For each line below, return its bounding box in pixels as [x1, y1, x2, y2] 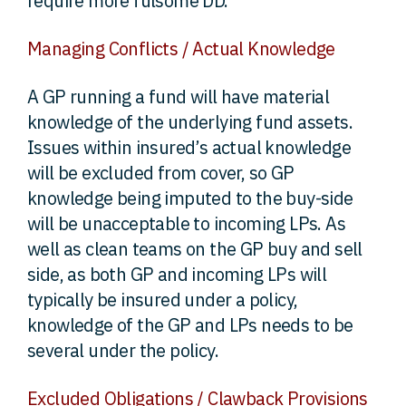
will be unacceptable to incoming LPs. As [27, 211, 345, 236]
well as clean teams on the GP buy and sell [27, 237, 362, 261]
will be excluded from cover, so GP [27, 160, 295, 185]
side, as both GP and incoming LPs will [27, 262, 327, 286]
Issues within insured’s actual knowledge [27, 135, 351, 159]
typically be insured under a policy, [27, 287, 298, 312]
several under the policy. [27, 338, 218, 362]
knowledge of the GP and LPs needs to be [27, 313, 353, 337]
